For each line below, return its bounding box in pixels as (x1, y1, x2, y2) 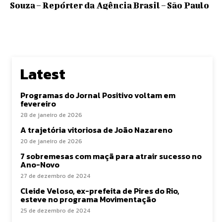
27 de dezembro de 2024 (20, 171, 90, 180)
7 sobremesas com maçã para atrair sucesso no (20, 150, 202, 162)
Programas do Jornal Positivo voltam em (20, 89, 175, 101)
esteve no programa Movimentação (20, 193, 156, 205)
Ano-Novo (20, 159, 59, 170)
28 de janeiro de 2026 (20, 111, 82, 119)
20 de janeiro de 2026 (20, 137, 82, 146)
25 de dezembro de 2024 (20, 206, 90, 215)
